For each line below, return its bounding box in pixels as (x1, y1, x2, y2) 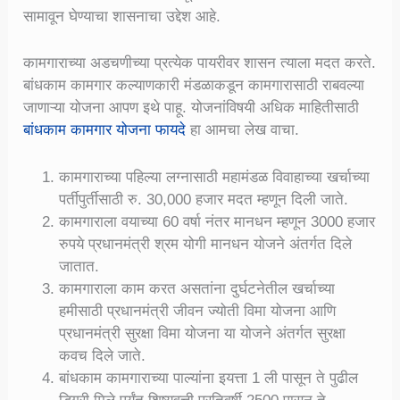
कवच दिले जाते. (59, 346, 146, 364)
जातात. (59, 257, 100, 275)
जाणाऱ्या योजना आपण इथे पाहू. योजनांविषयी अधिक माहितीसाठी (23, 99, 360, 117)
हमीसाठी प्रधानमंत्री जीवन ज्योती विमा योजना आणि (59, 302, 337, 320)
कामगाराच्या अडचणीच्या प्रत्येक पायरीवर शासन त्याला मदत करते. (23, 54, 377, 72)
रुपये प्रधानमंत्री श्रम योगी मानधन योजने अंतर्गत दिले (59, 235, 353, 253)
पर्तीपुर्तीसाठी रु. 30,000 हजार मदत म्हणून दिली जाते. (59, 190, 349, 208)
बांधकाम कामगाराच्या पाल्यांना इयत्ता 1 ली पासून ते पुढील (59, 369, 359, 387)
